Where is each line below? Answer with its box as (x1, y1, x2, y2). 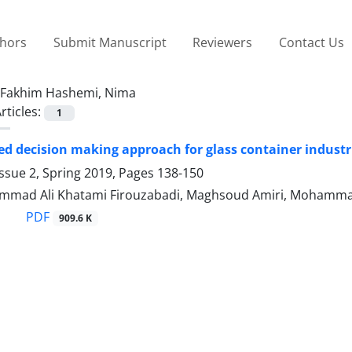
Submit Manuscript (53, 33, 167, 51)
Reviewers (192, 33, 253, 51)
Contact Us (278, 33, 344, 51)
